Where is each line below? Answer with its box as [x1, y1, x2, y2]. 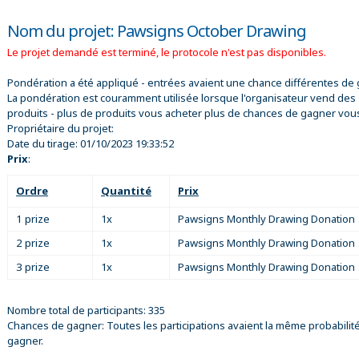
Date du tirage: [7, 135, 80, 151]
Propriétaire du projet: [7, 120, 114, 135]
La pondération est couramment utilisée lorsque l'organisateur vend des [7, 90, 356, 105]
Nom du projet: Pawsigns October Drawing [7, 19, 306, 42]
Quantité [101, 183, 151, 198]
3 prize [16, 259, 50, 274]
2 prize [16, 235, 50, 250]
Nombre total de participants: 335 [7, 302, 165, 317]
